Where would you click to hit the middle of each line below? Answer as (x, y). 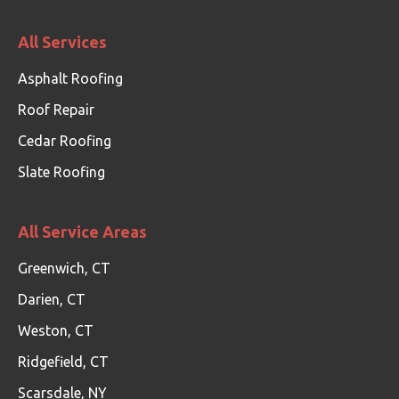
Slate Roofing (61, 172)
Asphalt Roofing (70, 78)
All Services (62, 42)
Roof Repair (56, 110)
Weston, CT (56, 330)
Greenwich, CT (64, 268)
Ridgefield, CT (63, 362)
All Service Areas (82, 232)
